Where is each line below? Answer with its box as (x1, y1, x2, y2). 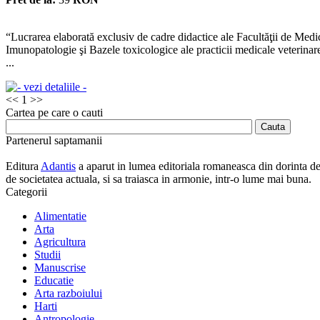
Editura (6, 160, 41, 173)
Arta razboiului (34, 287, 102, 300)
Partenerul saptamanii (6, 134, 102, 146)
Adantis (41, 160, 76, 173)
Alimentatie (34, 210, 86, 223)
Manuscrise (34, 261, 86, 274)
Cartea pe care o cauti (6, 106, 103, 119)
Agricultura (34, 236, 86, 249)
